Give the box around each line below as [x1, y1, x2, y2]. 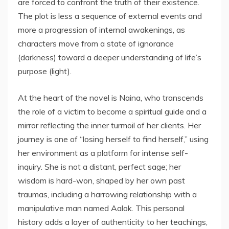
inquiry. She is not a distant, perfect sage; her [18, 162, 181, 172]
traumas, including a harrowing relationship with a [18, 189, 197, 200]
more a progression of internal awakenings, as [18, 25, 185, 35]
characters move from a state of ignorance [18, 38, 174, 49]
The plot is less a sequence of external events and [18, 11, 202, 21]
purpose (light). [18, 66, 72, 77]
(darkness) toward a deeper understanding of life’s [18, 52, 201, 63]
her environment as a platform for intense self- [18, 148, 188, 158]
